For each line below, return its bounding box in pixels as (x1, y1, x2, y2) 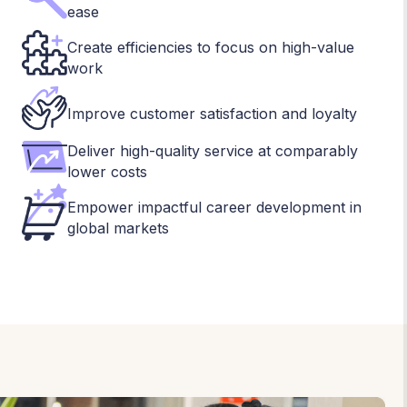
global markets (67, 218, 169, 237)
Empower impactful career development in (67, 197, 362, 216)
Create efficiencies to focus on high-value (67, 38, 354, 57)
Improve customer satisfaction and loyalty (67, 104, 357, 123)
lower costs (67, 163, 147, 182)
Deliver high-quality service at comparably (67, 142, 358, 161)
